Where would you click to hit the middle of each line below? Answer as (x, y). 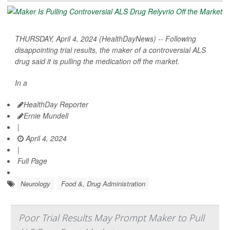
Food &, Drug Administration (103, 184)
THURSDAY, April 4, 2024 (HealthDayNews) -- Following (106, 39)
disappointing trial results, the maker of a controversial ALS (110, 50)
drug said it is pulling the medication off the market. (97, 61)
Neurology (35, 184)
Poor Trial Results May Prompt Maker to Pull (111, 218)
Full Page (32, 161)
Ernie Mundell (46, 116)
